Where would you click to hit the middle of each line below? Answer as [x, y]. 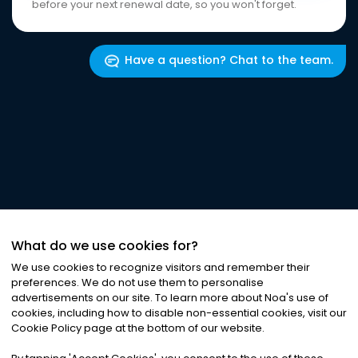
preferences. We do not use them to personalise [137, 282]
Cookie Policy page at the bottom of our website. [138, 328]
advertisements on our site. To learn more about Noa [149, 298]
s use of [308, 298]
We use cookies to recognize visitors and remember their [161, 267]
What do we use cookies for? [105, 246]
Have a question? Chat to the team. [229, 60]
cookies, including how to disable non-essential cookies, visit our [179, 313]
